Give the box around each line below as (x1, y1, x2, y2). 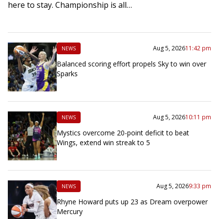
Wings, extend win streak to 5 (57, 138, 150, 148)
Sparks (57, 69, 78, 79)
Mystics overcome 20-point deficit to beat (57, 128, 189, 138)
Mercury (57, 207, 83, 217)
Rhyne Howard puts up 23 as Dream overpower (57, 197, 208, 207)
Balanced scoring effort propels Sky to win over (57, 59, 206, 69)
